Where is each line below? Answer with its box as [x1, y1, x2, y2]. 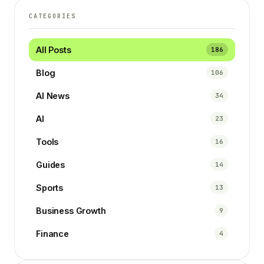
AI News [36, 90, 70, 101]
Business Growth [36, 205, 106, 216]
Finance [36, 228, 69, 239]
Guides [36, 159, 65, 170]
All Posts [36, 44, 71, 55]
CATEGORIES [29, 12, 76, 20]
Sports [36, 182, 64, 193]
